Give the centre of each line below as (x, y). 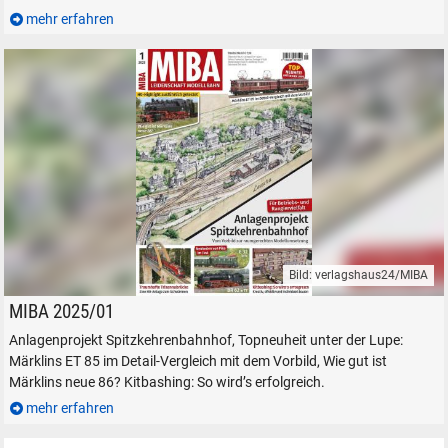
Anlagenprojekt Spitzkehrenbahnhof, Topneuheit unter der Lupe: (205, 340)
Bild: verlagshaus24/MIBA (358, 274)
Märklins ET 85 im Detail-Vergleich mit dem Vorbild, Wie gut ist (197, 361)
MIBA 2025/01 (61, 312)
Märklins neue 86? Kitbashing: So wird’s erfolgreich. (166, 382)
